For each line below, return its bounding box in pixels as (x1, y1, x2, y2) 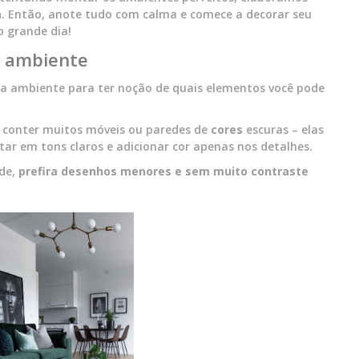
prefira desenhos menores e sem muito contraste (18, 163, 309, 179)
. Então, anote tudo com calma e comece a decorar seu (2, 6, 312, 22)
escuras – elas (243, 122, 324, 137)
